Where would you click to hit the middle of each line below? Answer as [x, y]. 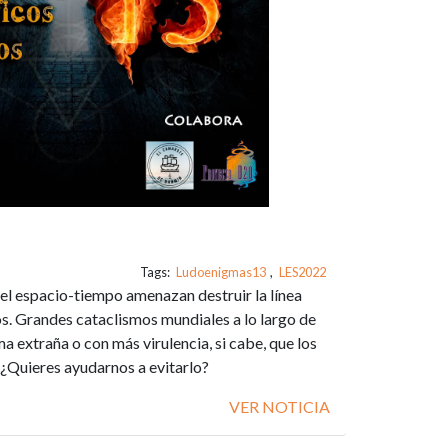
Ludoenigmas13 [221, 272]
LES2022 [302, 272]
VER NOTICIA [279, 406]
